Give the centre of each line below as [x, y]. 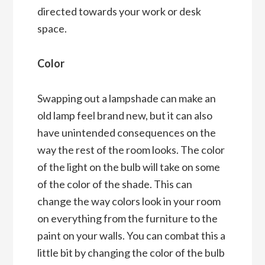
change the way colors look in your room [129, 201]
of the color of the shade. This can [114, 184]
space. [53, 29]
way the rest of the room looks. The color [131, 150]
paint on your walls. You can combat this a [131, 236]
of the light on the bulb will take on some [128, 167]
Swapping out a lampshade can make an [126, 98]
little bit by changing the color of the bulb [131, 253]
